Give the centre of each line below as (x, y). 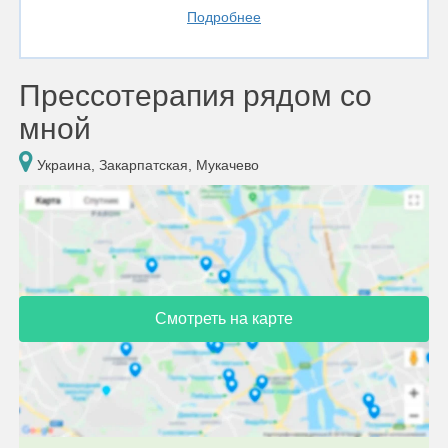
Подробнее (224, 17)
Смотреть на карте (224, 318)
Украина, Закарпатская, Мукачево (146, 165)
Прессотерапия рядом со (195, 95)
